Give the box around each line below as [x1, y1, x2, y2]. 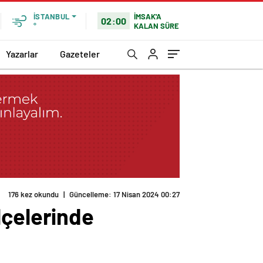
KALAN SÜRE [134, 21, 180, 31]
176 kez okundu [8, 190, 59, 200]
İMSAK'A [134, 11, 162, 21]
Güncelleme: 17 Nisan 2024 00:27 [69, 190, 180, 200]
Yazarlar [6, 48, 38, 59]
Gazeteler [60, 48, 100, 59]
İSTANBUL [33, 12, 69, 21]
